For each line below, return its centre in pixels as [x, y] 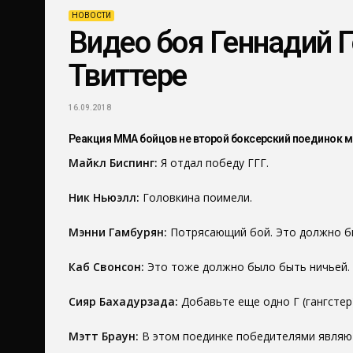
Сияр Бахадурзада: [123, 302]
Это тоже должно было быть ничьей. [247, 267]
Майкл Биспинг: [113, 163]
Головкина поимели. [196, 198]
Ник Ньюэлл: [104, 198]
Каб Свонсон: [106, 267]
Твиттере [128, 76]
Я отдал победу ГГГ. [213, 163]
